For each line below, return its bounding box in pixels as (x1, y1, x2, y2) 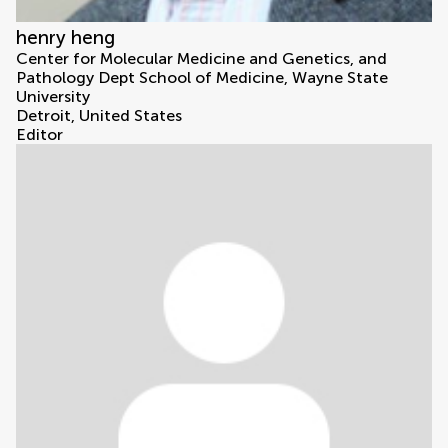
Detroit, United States (16, 106, 182, 126)
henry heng (16, 26, 115, 50)
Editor (16, 125, 63, 145)
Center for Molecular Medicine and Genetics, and (16, 49, 387, 69)
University (16, 87, 90, 107)
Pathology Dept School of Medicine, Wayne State (16, 68, 388, 88)
